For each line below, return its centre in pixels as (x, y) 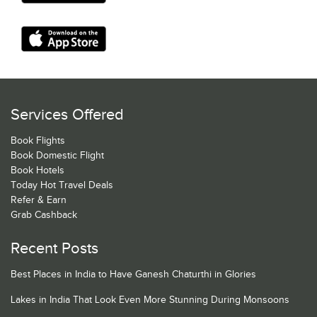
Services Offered (67, 115)
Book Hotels (38, 171)
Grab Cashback (44, 215)
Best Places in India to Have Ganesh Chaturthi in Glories (133, 275)
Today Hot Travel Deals (62, 186)
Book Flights (38, 141)
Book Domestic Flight (57, 156)
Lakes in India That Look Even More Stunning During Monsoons (150, 300)
